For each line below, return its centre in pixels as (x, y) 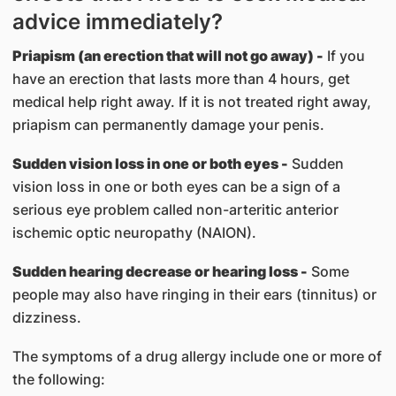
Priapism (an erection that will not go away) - (168, 56)
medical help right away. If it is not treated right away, (191, 102)
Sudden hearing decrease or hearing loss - (160, 271)
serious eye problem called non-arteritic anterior (175, 209)
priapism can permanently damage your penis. (168, 125)
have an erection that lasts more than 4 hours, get (181, 79)
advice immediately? (117, 22)
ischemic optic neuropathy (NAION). (134, 232)
